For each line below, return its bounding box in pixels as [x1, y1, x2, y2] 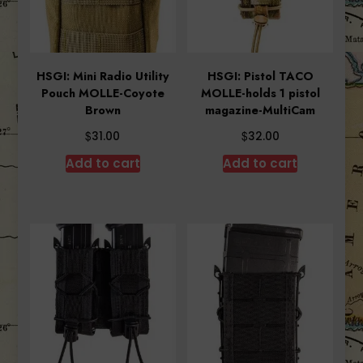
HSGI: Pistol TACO [207, 68, 314, 85]
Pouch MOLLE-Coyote [41, 85, 164, 102]
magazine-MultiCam [205, 102, 316, 119]
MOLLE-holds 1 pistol [200, 85, 320, 102]
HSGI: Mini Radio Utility [36, 68, 169, 85]
